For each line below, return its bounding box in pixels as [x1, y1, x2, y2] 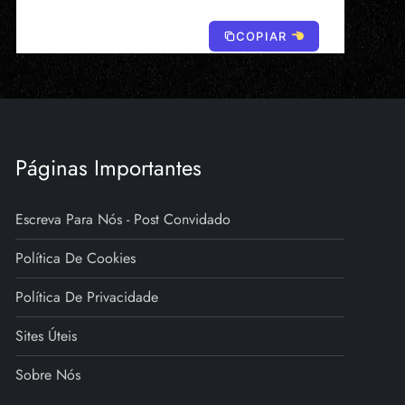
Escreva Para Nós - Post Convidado [15, 209, 231, 231]
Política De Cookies [15, 248, 137, 269]
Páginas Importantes [15, 152, 202, 184]
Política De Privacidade [15, 287, 159, 308]
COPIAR [235, 29, 291, 44]
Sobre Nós [15, 364, 81, 386]
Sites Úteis [15, 325, 78, 347]
